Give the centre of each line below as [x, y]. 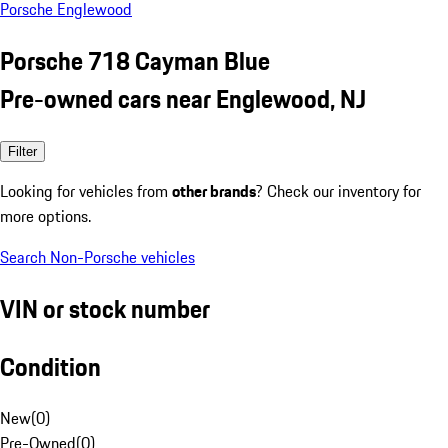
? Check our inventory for [338, 190]
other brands [214, 190]
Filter [22, 151]
